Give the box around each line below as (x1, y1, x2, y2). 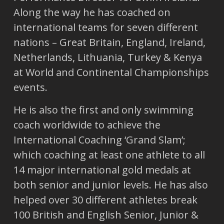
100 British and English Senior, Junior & (13, 207, 198, 221)
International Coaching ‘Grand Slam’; (13, 132, 185, 146)
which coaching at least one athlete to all (13, 147, 205, 161)
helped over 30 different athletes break (13, 192, 197, 206)
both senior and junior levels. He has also (13, 177, 208, 191)
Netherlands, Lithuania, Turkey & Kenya (13, 50, 202, 64)
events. (13, 80, 47, 94)
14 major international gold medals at (13, 162, 191, 176)
